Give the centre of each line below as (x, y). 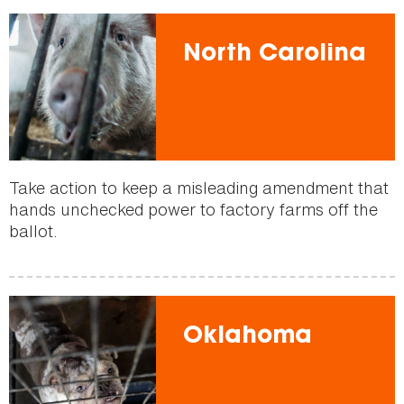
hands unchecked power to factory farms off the (193, 209)
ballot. (33, 230)
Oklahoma (247, 337)
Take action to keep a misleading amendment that (199, 187)
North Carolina (274, 55)
